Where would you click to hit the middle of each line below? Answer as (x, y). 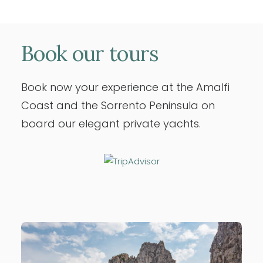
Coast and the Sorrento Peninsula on (118, 105)
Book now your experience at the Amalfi (125, 87)
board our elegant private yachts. (111, 124)
